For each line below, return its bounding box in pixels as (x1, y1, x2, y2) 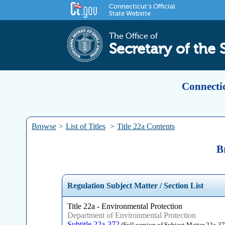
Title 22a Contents (117, 122, 175, 131)
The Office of (109, 32, 158, 41)
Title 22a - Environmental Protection (67, 202, 182, 210)
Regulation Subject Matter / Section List (67, 181, 203, 190)
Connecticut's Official (109, 3, 175, 11)
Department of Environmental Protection (67, 211, 196, 219)
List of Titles (66, 122, 105, 131)
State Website (109, 10, 151, 18)
